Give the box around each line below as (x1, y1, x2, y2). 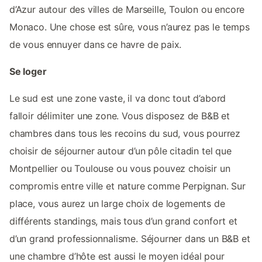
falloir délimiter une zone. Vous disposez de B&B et (9, 109, 230, 122)
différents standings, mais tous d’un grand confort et (9, 215, 237, 227)
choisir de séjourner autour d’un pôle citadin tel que (9, 144, 232, 157)
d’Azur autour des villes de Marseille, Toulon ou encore (9, 3, 245, 15)
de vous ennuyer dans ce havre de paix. (9, 38, 182, 50)
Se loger (9, 65, 47, 77)
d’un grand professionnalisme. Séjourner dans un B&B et (9, 232, 250, 244)
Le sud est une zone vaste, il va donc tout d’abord (9, 92, 226, 104)
